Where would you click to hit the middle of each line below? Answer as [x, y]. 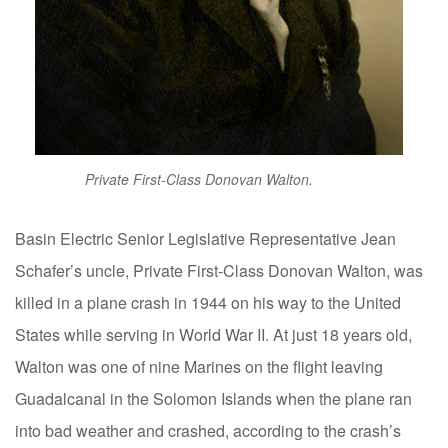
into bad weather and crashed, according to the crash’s [208, 431]
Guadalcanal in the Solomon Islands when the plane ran [213, 399]
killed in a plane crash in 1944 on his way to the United [208, 303]
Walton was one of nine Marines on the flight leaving [199, 367]
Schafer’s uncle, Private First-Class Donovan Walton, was [219, 271]
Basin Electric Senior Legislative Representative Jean [205, 239]
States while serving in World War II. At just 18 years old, [213, 335]
